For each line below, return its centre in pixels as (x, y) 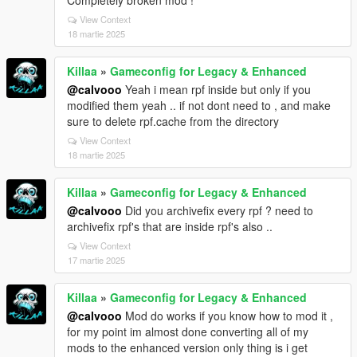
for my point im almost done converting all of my (188, 331)
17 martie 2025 (96, 259)
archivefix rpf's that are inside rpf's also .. (170, 226)
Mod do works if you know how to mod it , (228, 315)
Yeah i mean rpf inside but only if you (216, 89)
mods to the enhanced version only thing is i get (187, 347)
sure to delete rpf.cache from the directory (173, 121)
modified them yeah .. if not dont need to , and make (199, 105)
